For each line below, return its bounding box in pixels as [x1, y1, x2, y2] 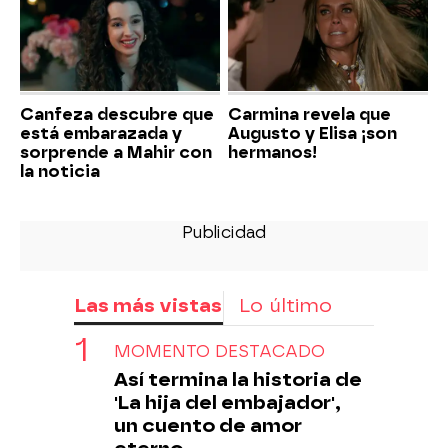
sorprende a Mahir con [20, 142, 212, 162]
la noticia [20, 161, 100, 181]
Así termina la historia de [114, 367, 362, 391]
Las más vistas [74, 293, 222, 317]
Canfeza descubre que [20, 104, 214, 124]
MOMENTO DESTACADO [114, 341, 325, 361]
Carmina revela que [228, 104, 391, 124]
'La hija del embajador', [114, 390, 341, 414]
